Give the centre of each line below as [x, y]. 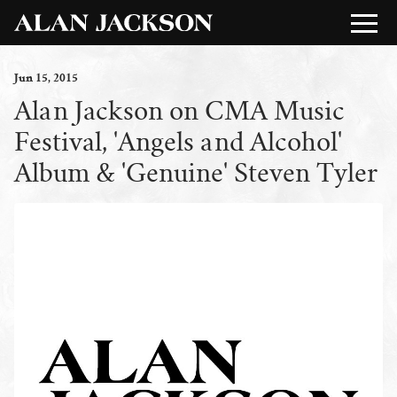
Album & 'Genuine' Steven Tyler [196, 172]
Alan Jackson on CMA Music [179, 110]
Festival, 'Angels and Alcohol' [178, 141]
